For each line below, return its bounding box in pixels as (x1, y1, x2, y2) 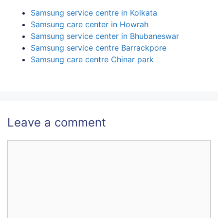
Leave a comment (7, 115, 106, 130)
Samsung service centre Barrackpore (31, 43, 166, 53)
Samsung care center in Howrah (31, 19, 148, 30)
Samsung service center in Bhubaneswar (31, 31, 179, 41)
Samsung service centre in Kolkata (31, 8, 157, 18)
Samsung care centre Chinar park (31, 54, 154, 65)
